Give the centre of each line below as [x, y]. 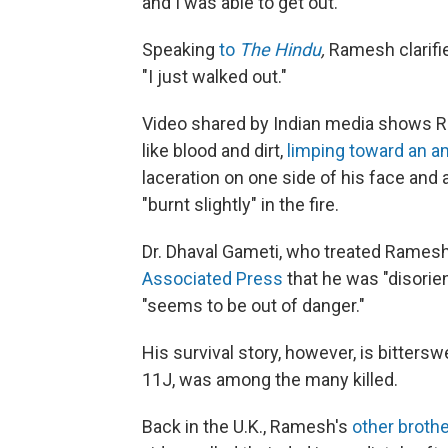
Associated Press [212, 278]
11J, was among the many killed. [270, 379]
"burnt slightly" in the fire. [240, 204]
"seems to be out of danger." [253, 305]
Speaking [180, 49]
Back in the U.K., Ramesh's [247, 426]
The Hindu [280, 49]
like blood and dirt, [214, 150]
